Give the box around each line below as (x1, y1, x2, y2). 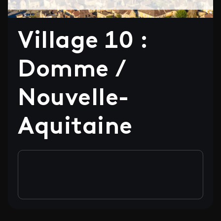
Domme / (18, 59, 127, 82)
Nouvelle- (18, 87, 129, 111)
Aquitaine (18, 116, 133, 140)
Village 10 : (18, 30, 148, 54)
